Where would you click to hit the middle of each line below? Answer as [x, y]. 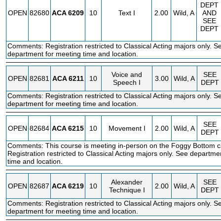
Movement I [127, 128]
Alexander [127, 182]
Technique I [127, 190]
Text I [127, 13]
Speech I [127, 82]
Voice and [127, 74]
